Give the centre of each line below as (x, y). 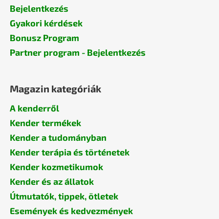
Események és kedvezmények (71, 211)
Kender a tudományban (58, 138)
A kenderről (34, 108)
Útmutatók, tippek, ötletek (64, 196)
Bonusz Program (44, 38)
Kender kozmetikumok (56, 167)
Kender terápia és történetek (70, 152)
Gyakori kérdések (46, 23)
